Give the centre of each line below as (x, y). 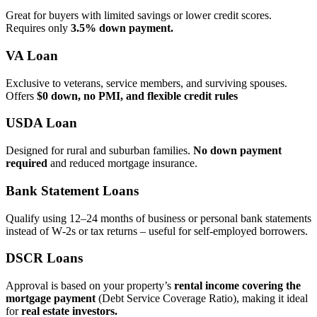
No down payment (237, 151)
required (27, 163)
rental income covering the (237, 285)
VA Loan (32, 55)
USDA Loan (41, 123)
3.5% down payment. (122, 28)
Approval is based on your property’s (90, 285)
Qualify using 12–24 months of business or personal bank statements (158, 218)
